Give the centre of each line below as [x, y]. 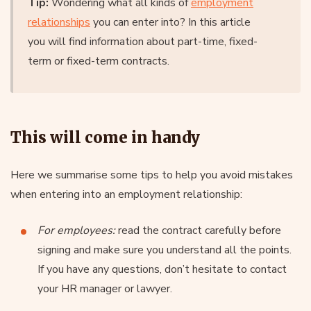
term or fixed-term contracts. [99, 61]
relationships [59, 22]
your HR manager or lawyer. [105, 288]
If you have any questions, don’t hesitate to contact [162, 269]
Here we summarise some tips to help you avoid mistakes [152, 175]
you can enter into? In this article [170, 22]
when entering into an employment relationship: [126, 194]
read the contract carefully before [198, 230]
